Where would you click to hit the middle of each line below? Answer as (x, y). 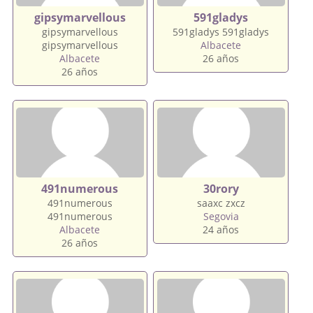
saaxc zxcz (221, 203)
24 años (221, 229)
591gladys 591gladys (221, 31)
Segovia (221, 216)
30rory (221, 188)
